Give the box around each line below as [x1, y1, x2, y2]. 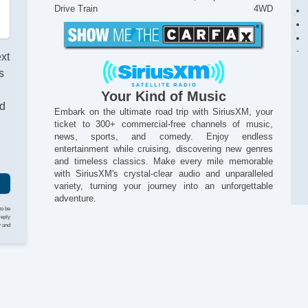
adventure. [54, 193, 97, 204]
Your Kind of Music [101, 89, 227, 104]
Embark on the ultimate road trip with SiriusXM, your [54, 107, 273, 118]
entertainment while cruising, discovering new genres [54, 144, 273, 155]
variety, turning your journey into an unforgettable [54, 181, 273, 192]
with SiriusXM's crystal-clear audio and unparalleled [54, 168, 273, 179]
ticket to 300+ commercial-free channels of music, [54, 119, 273, 130]
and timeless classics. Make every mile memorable [54, 156, 273, 167]
